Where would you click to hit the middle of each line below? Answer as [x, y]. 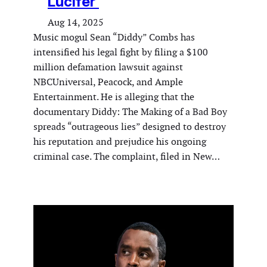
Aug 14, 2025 [76, 22]
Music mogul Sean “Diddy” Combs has [114, 37]
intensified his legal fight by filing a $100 [121, 52]
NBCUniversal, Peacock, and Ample [108, 82]
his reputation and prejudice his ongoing [120, 141]
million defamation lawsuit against [108, 67]
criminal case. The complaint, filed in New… [127, 156]
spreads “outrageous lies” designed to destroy [130, 126]
